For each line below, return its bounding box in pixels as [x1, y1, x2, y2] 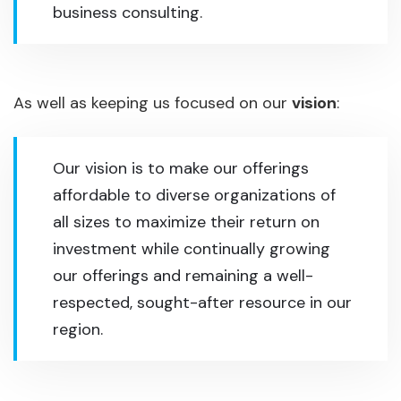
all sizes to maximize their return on [53, 211, 320, 233]
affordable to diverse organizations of [53, 184, 336, 206]
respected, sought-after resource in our [53, 292, 352, 313]
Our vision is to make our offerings [53, 158, 309, 179]
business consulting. [53, 2, 202, 23]
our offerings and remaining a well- [53, 265, 313, 286]
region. [53, 319, 103, 340]
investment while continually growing [53, 238, 330, 260]
